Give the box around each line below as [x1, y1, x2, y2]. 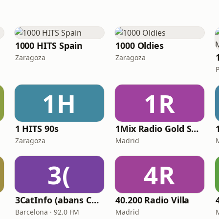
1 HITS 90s [15, 123, 59, 134]
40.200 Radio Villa [115, 194, 190, 206]
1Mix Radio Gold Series [191, 123, 199, 134]
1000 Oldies [115, 40, 164, 51]
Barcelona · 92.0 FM [15, 207, 79, 217]
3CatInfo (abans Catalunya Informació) [91, 194, 99, 206]
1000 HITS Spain [15, 40, 83, 51]
